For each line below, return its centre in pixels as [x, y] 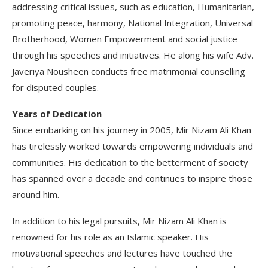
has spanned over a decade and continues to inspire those [132, 178]
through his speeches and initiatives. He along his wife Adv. [133, 55]
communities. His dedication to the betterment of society [130, 162]
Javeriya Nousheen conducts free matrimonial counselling [129, 71]
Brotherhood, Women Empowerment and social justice [125, 39]
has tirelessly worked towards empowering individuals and [133, 146]
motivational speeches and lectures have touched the [122, 253]
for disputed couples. [55, 87]
